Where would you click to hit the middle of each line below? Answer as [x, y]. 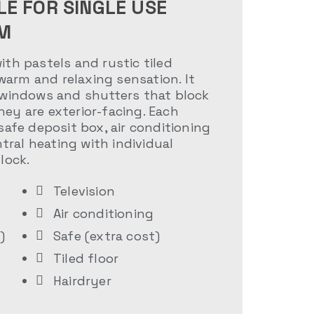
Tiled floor [86, 258]
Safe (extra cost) [107, 236]
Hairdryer [82, 281]
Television [84, 191]
